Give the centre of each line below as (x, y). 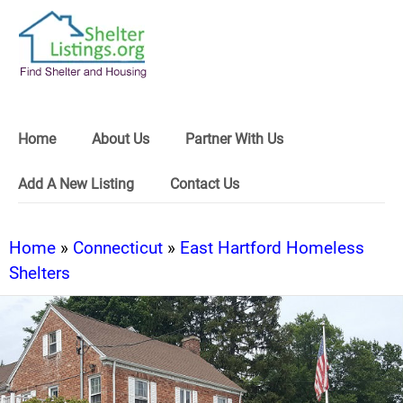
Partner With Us (234, 139)
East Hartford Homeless (272, 248)
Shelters (40, 273)
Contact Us (205, 184)
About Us (121, 139)
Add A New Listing (76, 184)
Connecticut (118, 248)
